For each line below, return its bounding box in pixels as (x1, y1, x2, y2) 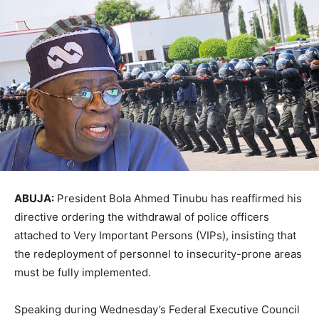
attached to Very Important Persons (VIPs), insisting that (14, 229, 296, 243)
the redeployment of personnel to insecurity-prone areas (14, 247, 302, 261)
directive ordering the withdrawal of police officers (14, 210, 269, 224)
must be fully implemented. (14, 266, 151, 280)
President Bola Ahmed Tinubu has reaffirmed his (54, 192, 302, 206)
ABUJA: (14, 192, 54, 206)
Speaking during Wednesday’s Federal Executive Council (14, 303, 300, 317)
